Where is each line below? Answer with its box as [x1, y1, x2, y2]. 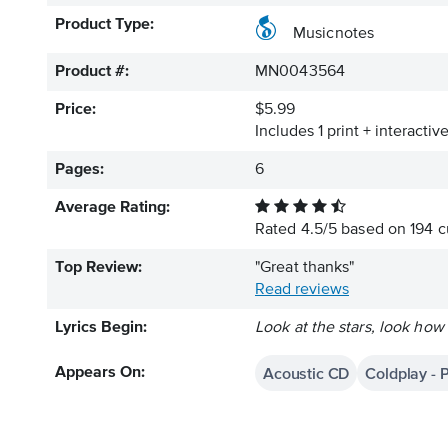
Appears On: [55, 365, 145, 381]
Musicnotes [293, 26, 374, 42]
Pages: [55, 162, 104, 178]
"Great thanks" [255, 260, 355, 276]
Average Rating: [55, 200, 170, 216]
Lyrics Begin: [55, 320, 147, 336]
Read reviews [255, 282, 349, 298]
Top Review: [55, 260, 142, 276]
